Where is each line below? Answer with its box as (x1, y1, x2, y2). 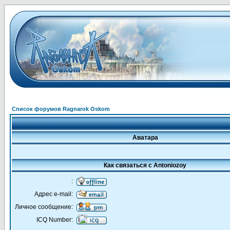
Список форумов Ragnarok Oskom (12, 106, 110, 112)
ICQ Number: (36, 216, 73, 223)
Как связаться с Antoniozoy (104, 162, 186, 169)
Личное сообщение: (15, 203, 73, 210)
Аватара (132, 134, 158, 141)
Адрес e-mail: (34, 190, 73, 198)
